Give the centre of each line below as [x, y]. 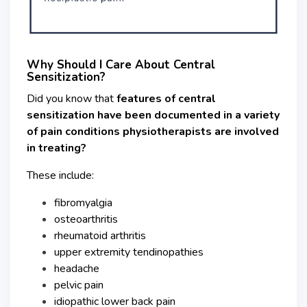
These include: [60, 175]
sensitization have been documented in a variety [153, 115]
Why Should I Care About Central [121, 64]
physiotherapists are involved [201, 131]
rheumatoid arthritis [100, 235]
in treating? [57, 148]
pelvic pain [79, 285]
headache [77, 268]
